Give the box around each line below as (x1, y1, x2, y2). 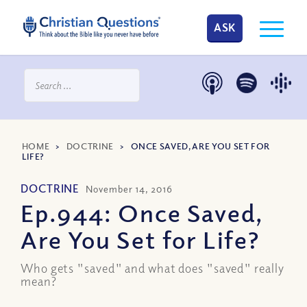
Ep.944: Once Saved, (21, 197, 262, 228)
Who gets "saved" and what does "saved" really (21, 260, 284, 275)
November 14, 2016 (86, 183, 173, 195)
